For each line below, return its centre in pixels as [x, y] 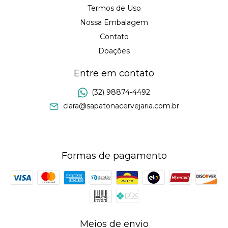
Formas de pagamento [114, 155]
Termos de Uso [114, 8]
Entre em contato [114, 74]
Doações [114, 51]
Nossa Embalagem [114, 23]
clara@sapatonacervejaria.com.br [121, 106]
